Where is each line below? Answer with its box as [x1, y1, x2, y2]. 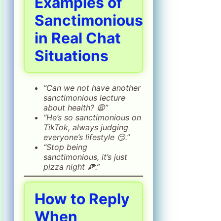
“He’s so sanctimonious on [43, 112, 141, 122]
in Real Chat [35, 29, 121, 47]
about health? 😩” [43, 102, 108, 112]
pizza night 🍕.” [43, 161, 100, 172]
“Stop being [43, 142, 87, 152]
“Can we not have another [43, 82, 141, 93]
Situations [35, 46, 109, 65]
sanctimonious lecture [43, 92, 125, 103]
